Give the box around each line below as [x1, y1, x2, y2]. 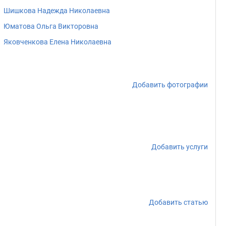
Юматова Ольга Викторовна [4, 22, 98, 30]
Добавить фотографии [132, 81, 208, 89]
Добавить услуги [151, 143, 208, 151]
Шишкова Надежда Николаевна [4, 7, 110, 15]
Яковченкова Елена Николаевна [4, 38, 111, 46]
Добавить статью [149, 198, 208, 206]
